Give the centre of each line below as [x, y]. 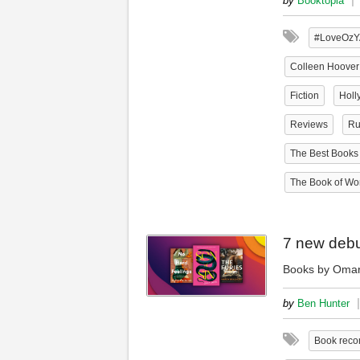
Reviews [309, 125]
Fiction [305, 96]
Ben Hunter [323, 303]
